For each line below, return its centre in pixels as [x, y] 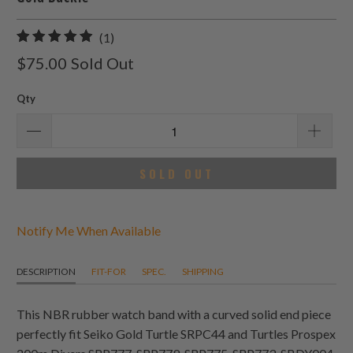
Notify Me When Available [89, 231]
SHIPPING [203, 272]
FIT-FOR [109, 272]
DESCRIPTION [46, 272]
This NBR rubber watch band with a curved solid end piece [174, 314]
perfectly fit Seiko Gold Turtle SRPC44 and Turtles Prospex [176, 334]
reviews [135, 76]
